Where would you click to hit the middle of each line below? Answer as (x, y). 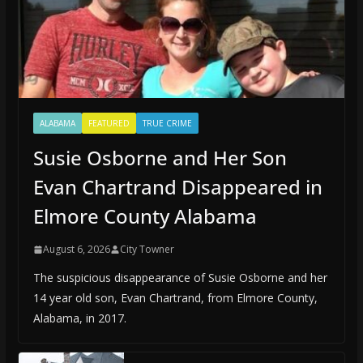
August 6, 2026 (76, 250)
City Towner (147, 250)
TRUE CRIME (167, 124)
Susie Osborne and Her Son (160, 158)
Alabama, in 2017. (79, 318)
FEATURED (109, 124)
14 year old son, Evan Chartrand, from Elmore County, (175, 298)
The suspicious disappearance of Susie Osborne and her (180, 278)
